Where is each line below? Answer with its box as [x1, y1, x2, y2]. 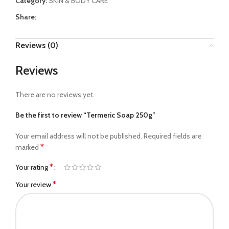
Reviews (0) [15, 40, 58, 50]
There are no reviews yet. [15, 90, 95, 99]
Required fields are [144, 131, 201, 141]
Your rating [15, 163, 50, 172]
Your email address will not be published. [15, 131, 142, 141]
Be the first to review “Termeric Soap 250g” [15, 110, 155, 120]
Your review [15, 180, 53, 189]
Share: [15, 12, 36, 21]
